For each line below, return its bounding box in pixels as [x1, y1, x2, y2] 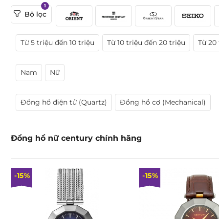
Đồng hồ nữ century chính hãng [11, 133, 142, 143]
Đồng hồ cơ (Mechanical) [120, 97, 206, 107]
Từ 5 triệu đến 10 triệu [21, 38, 94, 47]
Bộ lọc [24, 9, 46, 19]
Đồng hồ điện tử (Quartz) [21, 97, 107, 107]
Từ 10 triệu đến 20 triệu [107, 38, 185, 47]
